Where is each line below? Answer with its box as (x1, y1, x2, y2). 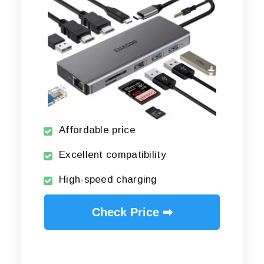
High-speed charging (59, 174, 157, 186)
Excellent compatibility (59, 149, 166, 161)
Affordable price (59, 124, 136, 136)
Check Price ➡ (91, 206, 173, 219)
